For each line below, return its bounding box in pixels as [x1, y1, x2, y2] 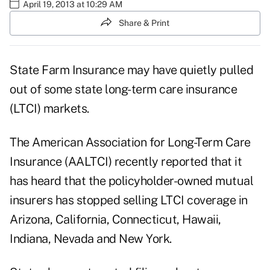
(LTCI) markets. [10, 101, 89, 116]
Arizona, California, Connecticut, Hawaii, [10, 212, 221, 227]
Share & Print [119, 17, 169, 28]
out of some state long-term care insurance [10, 82, 237, 97]
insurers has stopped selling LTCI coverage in [10, 193, 248, 208]
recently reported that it [111, 154, 242, 169]
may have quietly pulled [124, 63, 253, 78]
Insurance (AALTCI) [10, 154, 111, 169]
